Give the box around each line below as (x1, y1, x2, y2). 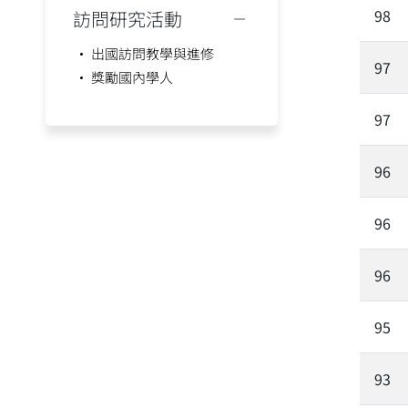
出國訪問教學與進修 (91, 44, 214, 63)
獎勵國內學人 (91, 67, 173, 87)
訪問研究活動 (73, 5, 182, 32)
